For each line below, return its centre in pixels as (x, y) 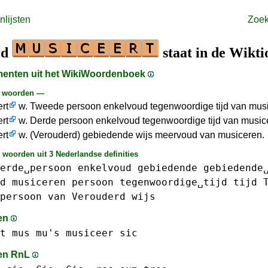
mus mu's (36, 233)
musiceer (90, 233)
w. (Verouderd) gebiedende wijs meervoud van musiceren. (140, 135)
